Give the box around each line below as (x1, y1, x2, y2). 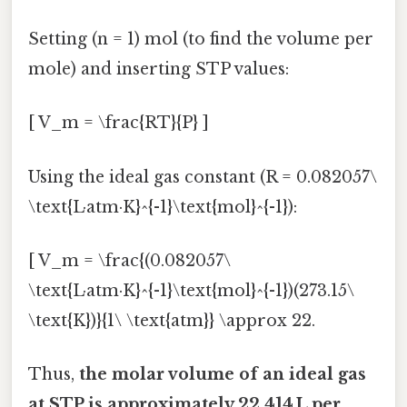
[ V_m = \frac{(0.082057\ (28, 250, 231, 271)
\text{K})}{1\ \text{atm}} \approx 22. (28, 310, 315, 331)
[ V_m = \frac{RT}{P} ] (28, 113, 209, 134)
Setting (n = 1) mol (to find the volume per (28, 29, 373, 50)
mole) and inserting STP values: (28, 59, 289, 80)
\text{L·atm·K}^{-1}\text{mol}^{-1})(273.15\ (28, 280, 354, 301)
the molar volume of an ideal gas (79, 364, 366, 385)
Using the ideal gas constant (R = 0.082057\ (28, 166, 377, 187)
